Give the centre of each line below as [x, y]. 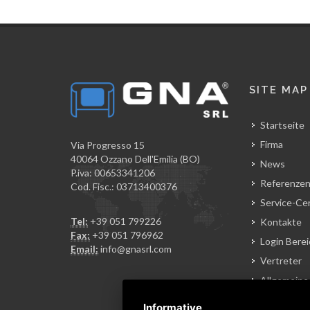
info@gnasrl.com [136, 249]
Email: [84, 249]
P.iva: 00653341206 [113, 173]
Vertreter [281, 261]
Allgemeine [284, 280]
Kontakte [281, 222]
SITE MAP [278, 90]
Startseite [282, 125]
